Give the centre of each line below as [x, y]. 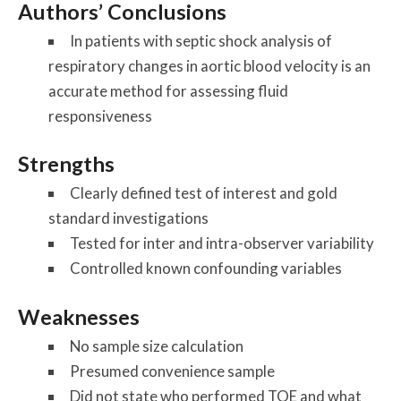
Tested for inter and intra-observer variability [222, 243]
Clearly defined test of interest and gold [203, 193]
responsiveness [100, 116]
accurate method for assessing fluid [168, 91]
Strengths [67, 164]
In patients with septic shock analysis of [200, 41]
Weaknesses [79, 316]
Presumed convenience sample [172, 371]
